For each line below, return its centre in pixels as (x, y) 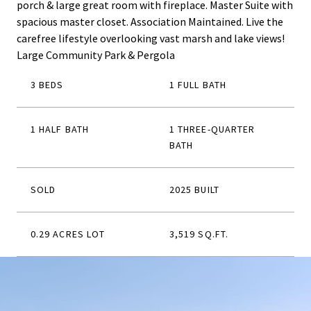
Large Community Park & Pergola (96, 55)
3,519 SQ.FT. (199, 234)
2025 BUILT (194, 190)
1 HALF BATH (60, 129)
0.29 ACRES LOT (68, 234)
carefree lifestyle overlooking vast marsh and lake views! (151, 38)
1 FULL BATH (198, 85)
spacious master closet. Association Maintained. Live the (150, 22)
